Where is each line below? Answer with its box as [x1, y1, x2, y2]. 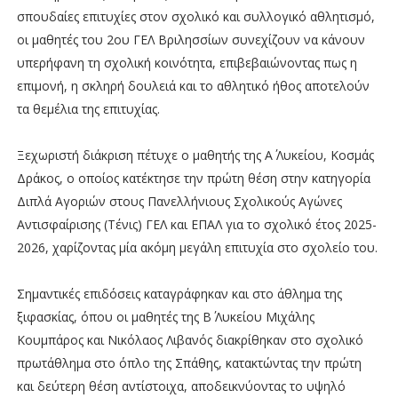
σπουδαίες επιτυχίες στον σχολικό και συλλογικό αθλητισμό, [16, 7, 375, 25]
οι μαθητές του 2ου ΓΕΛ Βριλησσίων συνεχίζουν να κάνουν [16, 30, 365, 48]
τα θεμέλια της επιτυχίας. [16, 99, 160, 117]
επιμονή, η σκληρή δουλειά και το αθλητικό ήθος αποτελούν [16, 76, 370, 94]
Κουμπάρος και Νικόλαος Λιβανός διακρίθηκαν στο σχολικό [16, 330, 363, 348]
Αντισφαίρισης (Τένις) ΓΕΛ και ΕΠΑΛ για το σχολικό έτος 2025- [16, 215, 377, 233]
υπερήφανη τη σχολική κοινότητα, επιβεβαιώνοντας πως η [16, 53, 357, 71]
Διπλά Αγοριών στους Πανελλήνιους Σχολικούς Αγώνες [16, 192, 342, 210]
